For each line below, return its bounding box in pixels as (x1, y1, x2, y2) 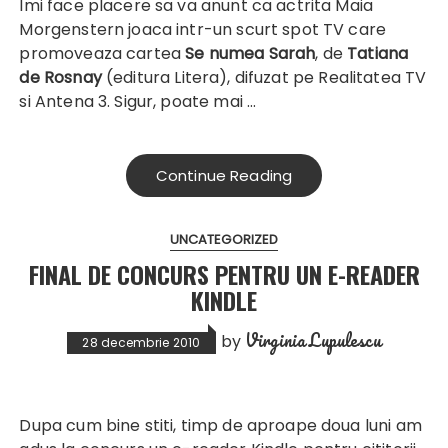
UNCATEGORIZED (169, 230, 279, 250)
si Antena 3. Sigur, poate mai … (19, 90, 257, 114)
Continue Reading (155, 165, 293, 187)
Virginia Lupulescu (245, 326, 381, 355)
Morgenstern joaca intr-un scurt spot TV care (19, 18, 387, 42)
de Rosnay (19, 66, 102, 90)
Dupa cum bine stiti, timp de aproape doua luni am (19, 414, 32, 438)
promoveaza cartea (19, 42, 186, 66)
